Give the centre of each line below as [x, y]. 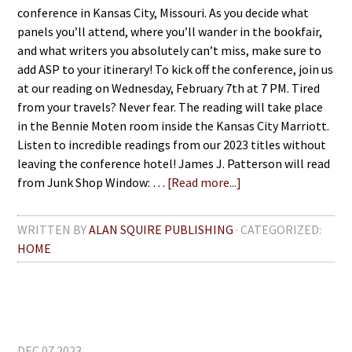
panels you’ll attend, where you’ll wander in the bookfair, [170, 31]
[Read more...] [205, 182]
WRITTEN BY [53, 229]
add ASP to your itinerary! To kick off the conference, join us [176, 69]
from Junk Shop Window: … [93, 182]
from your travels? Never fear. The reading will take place [170, 107]
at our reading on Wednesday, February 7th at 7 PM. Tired [169, 88]
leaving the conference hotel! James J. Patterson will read [174, 163]
